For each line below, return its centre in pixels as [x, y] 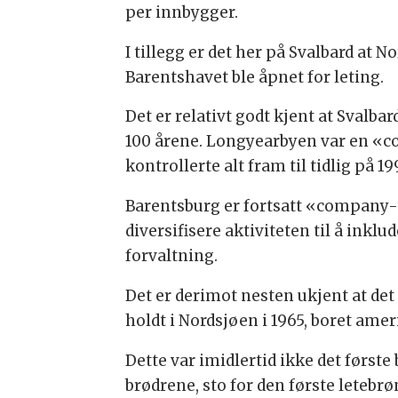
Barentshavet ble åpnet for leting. [254, 77]
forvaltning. [171, 256]
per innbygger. [181, 12]
